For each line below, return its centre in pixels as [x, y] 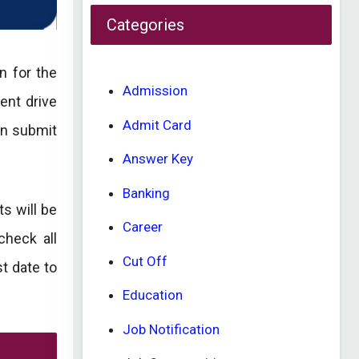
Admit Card [157, 125]
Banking [146, 193]
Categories [145, 25]
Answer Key [158, 159]
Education [153, 295]
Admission [155, 91]
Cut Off [145, 261]
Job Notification [171, 329]
